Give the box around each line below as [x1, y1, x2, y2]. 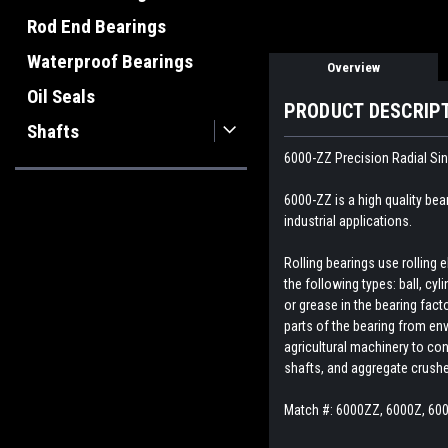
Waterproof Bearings [27, 50, 193, 73]
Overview [326, 60, 380, 76]
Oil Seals [27, 85, 95, 108]
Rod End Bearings [27, 15, 166, 38]
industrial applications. [283, 213, 412, 230]
